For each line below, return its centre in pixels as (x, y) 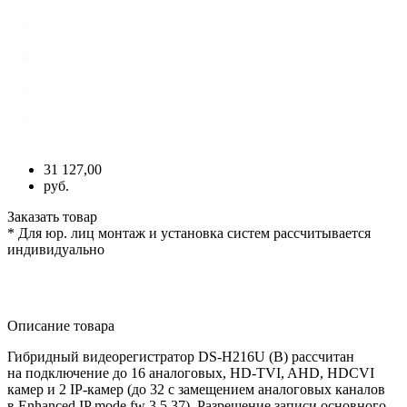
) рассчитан (319, 356)
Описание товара (61, 325)
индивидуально (56, 249)
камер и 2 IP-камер (65, 389)
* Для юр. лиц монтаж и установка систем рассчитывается (189, 233)
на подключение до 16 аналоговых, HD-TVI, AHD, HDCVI (191, 372)
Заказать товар (52, 216)
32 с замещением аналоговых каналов (266, 389)
